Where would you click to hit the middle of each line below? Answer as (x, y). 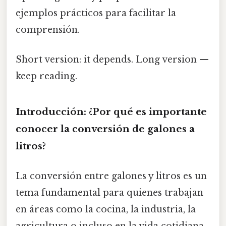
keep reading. (46, 76)
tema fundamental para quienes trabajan (109, 193)
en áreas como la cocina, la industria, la (106, 210)
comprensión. (48, 30)
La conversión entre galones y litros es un (111, 176)
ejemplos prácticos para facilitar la (96, 13)
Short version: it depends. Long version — (112, 60)
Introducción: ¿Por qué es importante (111, 112)
